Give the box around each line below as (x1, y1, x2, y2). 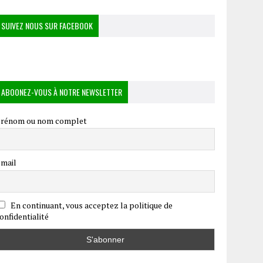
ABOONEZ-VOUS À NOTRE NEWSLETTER (1, 85, 123, 98)
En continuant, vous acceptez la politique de (9, 199, 173, 211)
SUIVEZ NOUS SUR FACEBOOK (1, 19, 93, 32)
